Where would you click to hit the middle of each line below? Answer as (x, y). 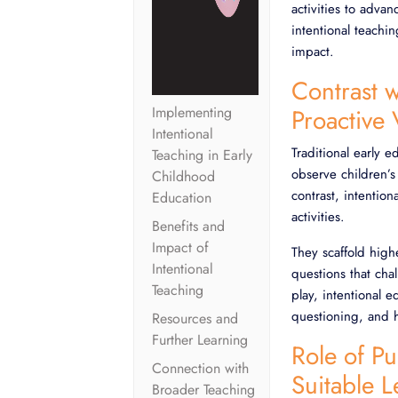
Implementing (192, 112)
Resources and (195, 318)
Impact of (180, 247)
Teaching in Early (202, 155)
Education (182, 198)
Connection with (200, 368)
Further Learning (200, 340)
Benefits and (188, 226)
